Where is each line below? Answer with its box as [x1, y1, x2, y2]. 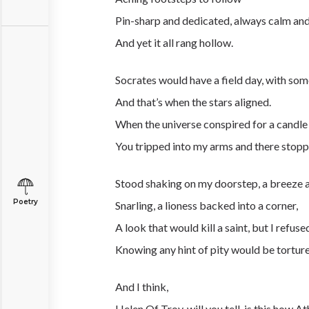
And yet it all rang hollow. [115, 36, 233, 49]
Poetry [12, 197, 38, 206]
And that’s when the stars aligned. [115, 95, 271, 108]
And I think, [115, 280, 168, 293]
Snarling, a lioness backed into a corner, [115, 199, 300, 212]
